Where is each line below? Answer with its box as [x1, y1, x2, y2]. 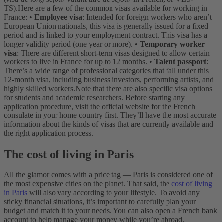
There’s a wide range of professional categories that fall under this [4, 66, 209, 75]
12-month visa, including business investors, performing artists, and [4, 75, 214, 84]
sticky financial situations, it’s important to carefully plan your [4, 197, 196, 206]
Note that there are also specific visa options [75, 84, 212, 93]
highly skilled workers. [4, 84, 75, 93]
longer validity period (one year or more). [4, 39, 133, 48]
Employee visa [34, 12, 82, 21]
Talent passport [154, 57, 206, 66]
